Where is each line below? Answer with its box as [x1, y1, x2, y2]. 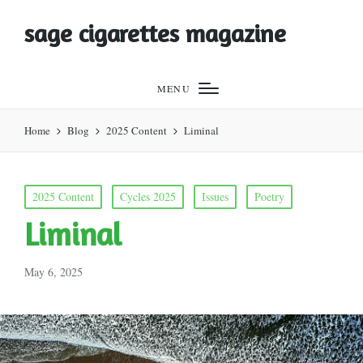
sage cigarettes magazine [24, 19, 286, 48]
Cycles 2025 [120, 189, 176, 204]
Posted [23, 186, 53, 201]
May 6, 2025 [24, 264, 83, 280]
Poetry [254, 189, 284, 204]
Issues [202, 189, 228, 204]
